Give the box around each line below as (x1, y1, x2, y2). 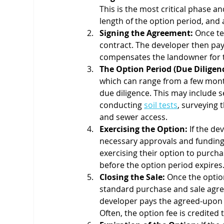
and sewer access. (99, 111, 168, 122)
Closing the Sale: (99, 171, 165, 182)
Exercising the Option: (99, 123, 188, 134)
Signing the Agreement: (99, 27, 193, 38)
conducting (99, 99, 144, 110)
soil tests (144, 99, 178, 110)
